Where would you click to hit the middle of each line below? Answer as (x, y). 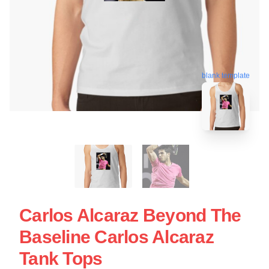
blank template (226, 75)
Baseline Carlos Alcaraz (116, 237)
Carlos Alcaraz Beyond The (130, 216)
